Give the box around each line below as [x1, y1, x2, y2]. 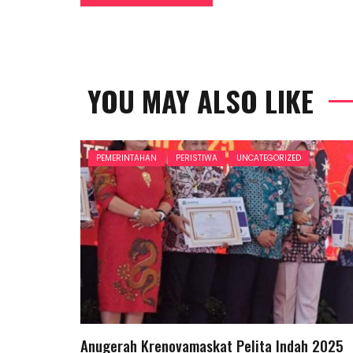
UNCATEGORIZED [236, 151, 301, 164]
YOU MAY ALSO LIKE [80, 79, 321, 121]
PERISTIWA [176, 151, 217, 164]
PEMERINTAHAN [96, 151, 157, 164]
